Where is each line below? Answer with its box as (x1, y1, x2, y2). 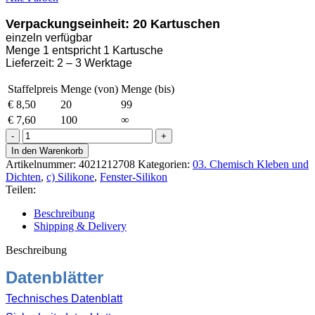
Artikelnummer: (6, 157, 79, 170)
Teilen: (6, 183, 36, 195)
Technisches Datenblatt (6, 292, 122, 304)
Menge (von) (60, 82, 118, 95)
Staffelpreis (8, 82, 58, 95)
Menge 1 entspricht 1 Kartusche (6, 44, 163, 56)
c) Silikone (46, 170, 94, 183)
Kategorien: (138, 157, 190, 170)
